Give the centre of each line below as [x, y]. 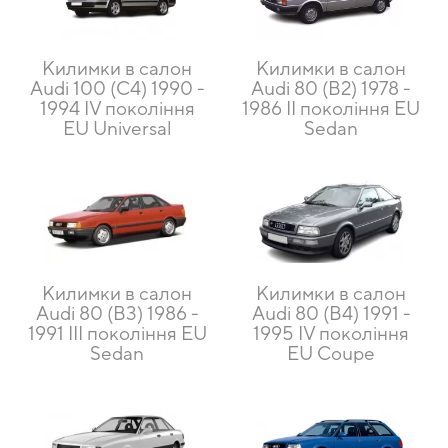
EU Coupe [331, 353]
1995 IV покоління [331, 333]
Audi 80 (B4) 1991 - [331, 313]
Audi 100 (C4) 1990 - [117, 88]
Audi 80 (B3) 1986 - [117, 313]
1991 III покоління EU [117, 333]
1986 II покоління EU [331, 108]
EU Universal [117, 128]
